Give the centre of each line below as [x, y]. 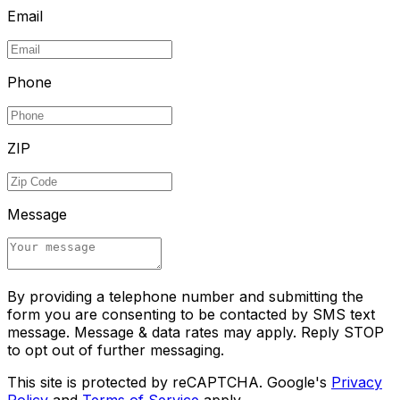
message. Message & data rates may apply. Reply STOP [196, 332]
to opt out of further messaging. [116, 350]
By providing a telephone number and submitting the [185, 296]
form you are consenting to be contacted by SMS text [191, 314]
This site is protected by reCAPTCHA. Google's [167, 382]
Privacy [357, 382]
